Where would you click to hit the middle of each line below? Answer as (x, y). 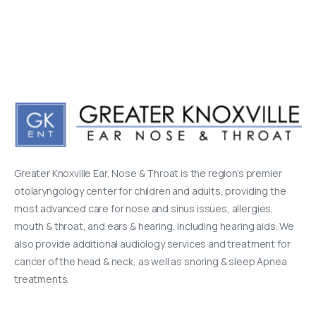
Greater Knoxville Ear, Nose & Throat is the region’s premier (148, 173)
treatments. (42, 279)
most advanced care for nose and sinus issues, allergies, (144, 208)
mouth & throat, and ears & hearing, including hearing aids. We (154, 226)
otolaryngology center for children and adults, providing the (150, 190)
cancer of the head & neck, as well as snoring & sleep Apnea (151, 261)
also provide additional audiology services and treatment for (152, 243)
